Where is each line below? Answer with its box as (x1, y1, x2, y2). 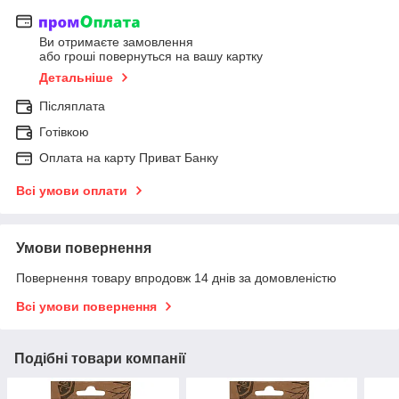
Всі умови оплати (16, 183, 127, 199)
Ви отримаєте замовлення (39, 35, 193, 50)
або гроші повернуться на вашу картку (39, 49, 263, 64)
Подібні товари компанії (14, 351, 186, 367)
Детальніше (39, 70, 113, 85)
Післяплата (39, 99, 105, 114)
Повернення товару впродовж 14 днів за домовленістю (16, 271, 337, 286)
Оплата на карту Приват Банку (39, 151, 218, 166)
